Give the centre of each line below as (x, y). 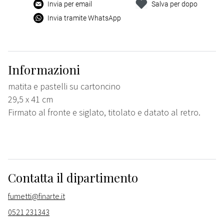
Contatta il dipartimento (73, 178)
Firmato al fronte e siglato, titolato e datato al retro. (104, 112)
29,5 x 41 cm (30, 99)
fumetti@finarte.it (36, 196)
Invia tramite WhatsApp (84, 18)
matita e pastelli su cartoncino (64, 86)
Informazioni (44, 70)
